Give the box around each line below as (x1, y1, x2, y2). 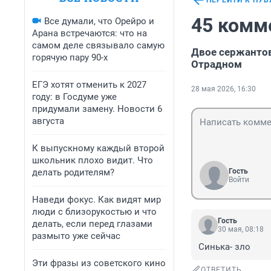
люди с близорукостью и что (32, 206, 157, 217)
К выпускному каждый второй (32, 143, 165, 154)
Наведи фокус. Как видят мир (32, 194, 161, 205)
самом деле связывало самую (32, 40, 165, 51)
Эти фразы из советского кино (32, 258, 166, 269)
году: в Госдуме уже (32, 91, 117, 102)
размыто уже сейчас (32, 230, 120, 241)
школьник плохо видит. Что (32, 155, 153, 166)
